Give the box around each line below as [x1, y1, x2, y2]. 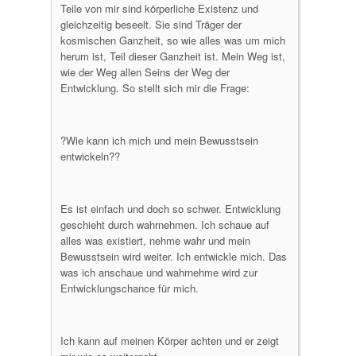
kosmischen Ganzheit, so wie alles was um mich [60, 33, 285, 48]
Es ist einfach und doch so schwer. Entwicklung [60, 201, 281, 216]
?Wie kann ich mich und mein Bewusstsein [60, 133, 258, 148]
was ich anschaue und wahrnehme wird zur [60, 265, 257, 280]
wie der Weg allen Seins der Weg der [60, 64, 230, 79]
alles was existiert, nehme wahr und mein [60, 233, 250, 248]
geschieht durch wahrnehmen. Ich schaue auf [60, 217, 269, 232]
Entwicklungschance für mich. [60, 281, 199, 296]
